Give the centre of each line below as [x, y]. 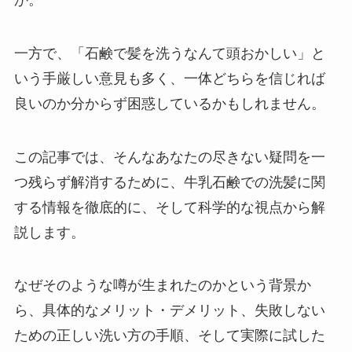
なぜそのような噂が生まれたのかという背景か [162, 286]
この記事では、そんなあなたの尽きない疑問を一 [169, 157]
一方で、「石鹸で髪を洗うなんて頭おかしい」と [169, 53]
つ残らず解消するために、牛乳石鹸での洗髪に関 [169, 182]
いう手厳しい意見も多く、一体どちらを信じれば [169, 78]
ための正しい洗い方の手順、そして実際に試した [169, 336]
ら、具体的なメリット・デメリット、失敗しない [169, 311]
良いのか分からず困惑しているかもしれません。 [169, 103]
